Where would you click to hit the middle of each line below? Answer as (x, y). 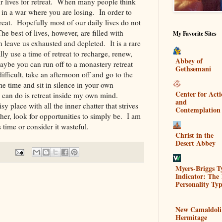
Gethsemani (193, 68)
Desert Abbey (195, 143)
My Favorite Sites (195, 33)
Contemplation (198, 110)
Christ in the (194, 135)
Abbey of (189, 60)
